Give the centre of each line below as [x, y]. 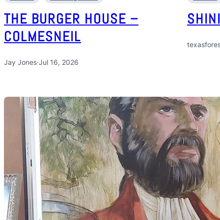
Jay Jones [20, 62]
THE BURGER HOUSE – [71, 19]
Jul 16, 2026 [59, 62]
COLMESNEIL [42, 36]
